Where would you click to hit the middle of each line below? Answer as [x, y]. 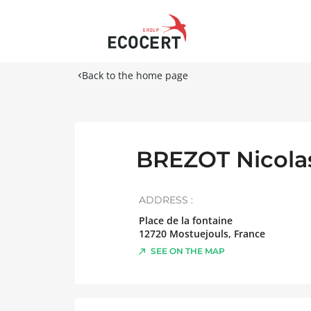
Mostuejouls [199, 234]
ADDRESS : [166, 200]
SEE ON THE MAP [188, 251]
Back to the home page [135, 75]
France [250, 234]
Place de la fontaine [186, 220]
